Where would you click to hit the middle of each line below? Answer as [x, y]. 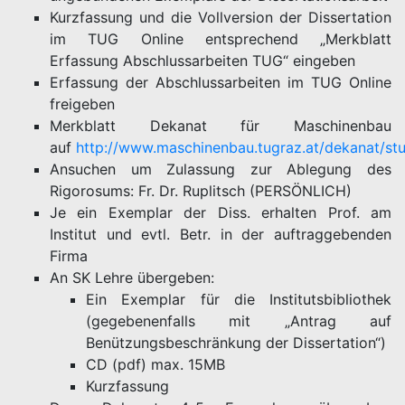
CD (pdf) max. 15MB [155, 364]
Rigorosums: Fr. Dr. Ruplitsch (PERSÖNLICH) [201, 191]
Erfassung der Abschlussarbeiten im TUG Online [221, 82]
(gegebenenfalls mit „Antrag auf [239, 321]
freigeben [82, 104]
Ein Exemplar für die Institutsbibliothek [239, 299]
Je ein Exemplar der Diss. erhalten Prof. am [221, 212]
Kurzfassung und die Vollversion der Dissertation [221, 17]
